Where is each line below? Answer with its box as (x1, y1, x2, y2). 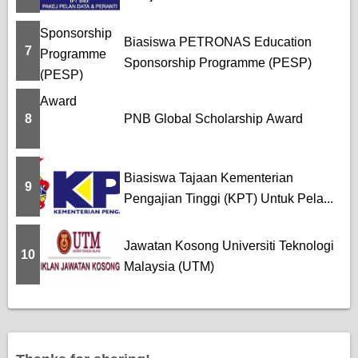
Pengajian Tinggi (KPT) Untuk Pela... (124, 191, 333, 205)
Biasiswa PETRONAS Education (124, 34, 312, 49)
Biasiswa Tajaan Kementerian (124, 170, 293, 185)
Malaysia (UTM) (124, 259, 214, 273)
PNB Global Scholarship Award (124, 111, 303, 125)
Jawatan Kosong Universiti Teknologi (124, 238, 334, 253)
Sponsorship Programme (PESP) (124, 55, 312, 70)
